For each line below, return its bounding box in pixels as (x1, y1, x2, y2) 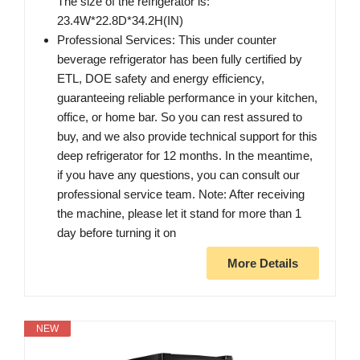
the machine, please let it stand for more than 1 (57, 206, 301, 220)
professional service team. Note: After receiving (57, 186, 305, 201)
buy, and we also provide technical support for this (57, 129, 317, 143)
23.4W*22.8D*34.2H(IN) (57, 13, 183, 27)
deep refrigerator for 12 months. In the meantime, (57, 148, 313, 162)
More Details (227, 256, 298, 270)
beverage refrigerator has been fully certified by (57, 51, 302, 66)
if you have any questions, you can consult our (57, 167, 300, 182)
